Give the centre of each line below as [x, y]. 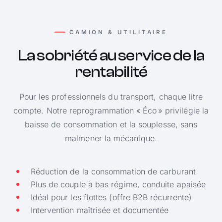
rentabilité [111, 72]
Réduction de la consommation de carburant [113, 172]
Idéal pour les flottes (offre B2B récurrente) [111, 197]
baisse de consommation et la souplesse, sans [111, 125]
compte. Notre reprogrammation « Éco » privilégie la [111, 111]
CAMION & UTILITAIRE [118, 32]
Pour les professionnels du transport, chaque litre [111, 97]
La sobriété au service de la [111, 55]
